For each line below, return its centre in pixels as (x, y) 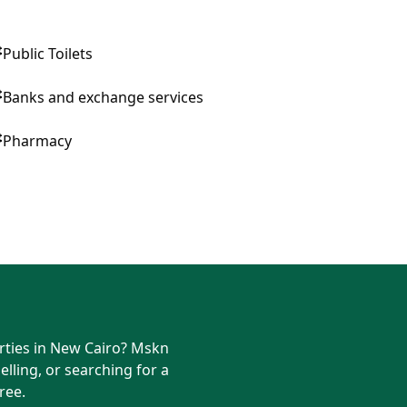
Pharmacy (37, 141)
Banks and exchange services (103, 97)
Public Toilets (47, 54)
